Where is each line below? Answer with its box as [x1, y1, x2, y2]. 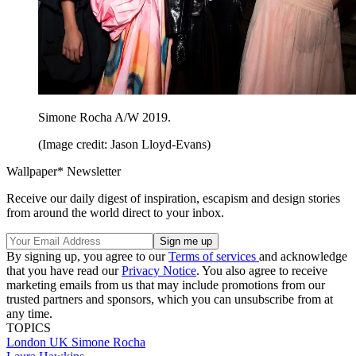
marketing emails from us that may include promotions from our [6, 277, 325, 292]
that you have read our [6, 263, 122, 277]
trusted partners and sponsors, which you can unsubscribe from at [6, 292, 333, 306]
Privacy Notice [122, 263, 196, 277]
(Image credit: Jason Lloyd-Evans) [38, 137, 211, 151]
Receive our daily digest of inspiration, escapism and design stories [6, 191, 340, 205]
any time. [6, 306, 52, 320]
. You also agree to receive [196, 263, 327, 277]
